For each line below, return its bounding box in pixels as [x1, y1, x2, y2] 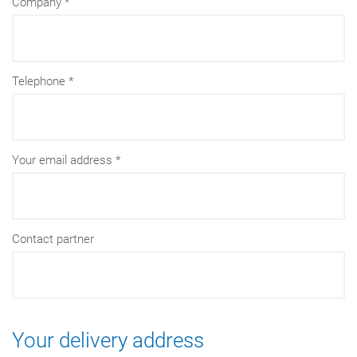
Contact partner [12, 231, 94, 246]
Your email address [12, 152, 112, 167]
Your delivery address [12, 328, 204, 352]
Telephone [12, 73, 65, 88]
